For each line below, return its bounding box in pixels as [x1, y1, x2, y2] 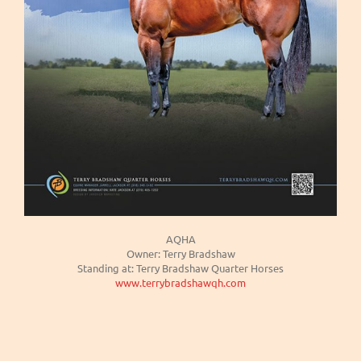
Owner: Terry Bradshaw [126, 246, 235, 260]
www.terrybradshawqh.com [115, 275, 246, 289]
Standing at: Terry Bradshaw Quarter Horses [77, 260, 284, 275]
